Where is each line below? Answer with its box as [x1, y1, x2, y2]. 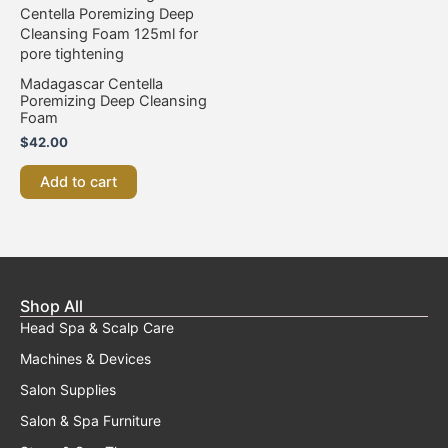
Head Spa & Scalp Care [20, 319, 174, 337]
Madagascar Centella [20, 74, 163, 93]
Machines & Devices [20, 350, 151, 368]
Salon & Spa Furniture [20, 412, 161, 430]
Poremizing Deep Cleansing [20, 91, 207, 110]
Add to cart [40, 172, 117, 191]
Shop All [20, 296, 83, 317]
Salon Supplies [20, 381, 116, 399]
